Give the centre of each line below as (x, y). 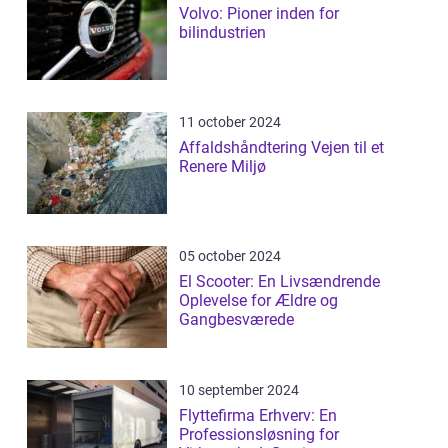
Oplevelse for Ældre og (258, 301)
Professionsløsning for (259, 435)
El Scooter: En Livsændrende (279, 282)
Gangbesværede (236, 320)
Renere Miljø (222, 167)
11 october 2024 (230, 122)
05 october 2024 (230, 256)
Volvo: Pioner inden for (259, 14)
